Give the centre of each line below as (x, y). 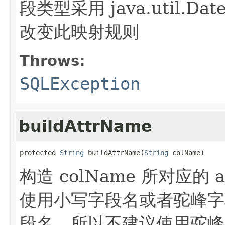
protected (40, 152)
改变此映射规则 (79, 31)
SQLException (80, 84)
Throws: (52, 61)
